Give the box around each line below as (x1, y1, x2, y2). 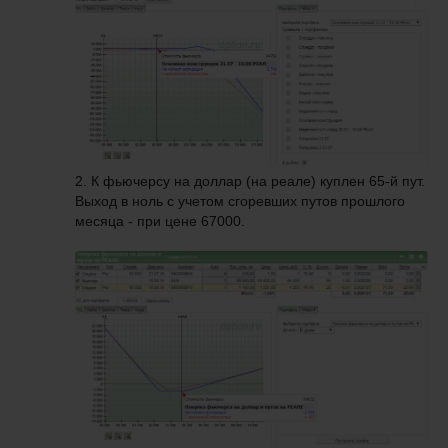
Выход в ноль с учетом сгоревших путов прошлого (75, 192, 405, 209)
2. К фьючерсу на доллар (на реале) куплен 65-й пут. (75, 172, 425, 189)
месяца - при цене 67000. (75, 212, 245, 229)
